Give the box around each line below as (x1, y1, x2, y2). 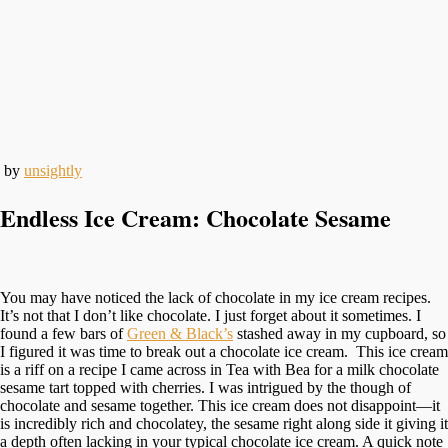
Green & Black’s (127, 324, 233, 342)
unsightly (24, 162, 82, 179)
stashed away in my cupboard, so (233, 324, 446, 342)
